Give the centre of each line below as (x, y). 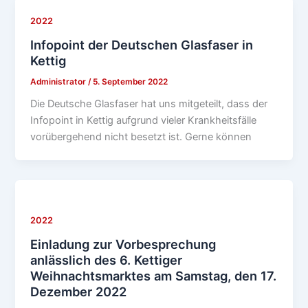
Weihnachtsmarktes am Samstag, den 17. (154, 275)
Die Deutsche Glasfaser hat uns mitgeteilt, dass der (149, 104)
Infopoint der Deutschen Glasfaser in (142, 44)
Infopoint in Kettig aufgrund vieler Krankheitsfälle (144, 121)
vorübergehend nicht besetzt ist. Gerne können (141, 137)
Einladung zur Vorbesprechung (123, 244)
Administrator (59, 81)
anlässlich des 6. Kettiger (107, 260)
